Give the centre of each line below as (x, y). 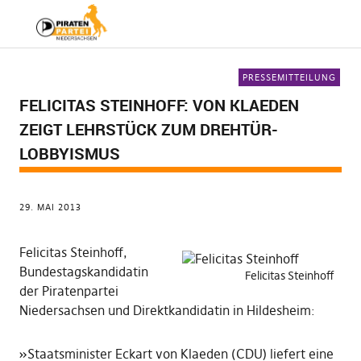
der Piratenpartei (68, 291)
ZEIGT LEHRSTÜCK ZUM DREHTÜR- (148, 129)
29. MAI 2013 (50, 207)
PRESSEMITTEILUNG (290, 77)
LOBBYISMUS (69, 154)
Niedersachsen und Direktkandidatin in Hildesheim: (167, 310)
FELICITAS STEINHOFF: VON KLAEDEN (159, 105)
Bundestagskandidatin (83, 272)
